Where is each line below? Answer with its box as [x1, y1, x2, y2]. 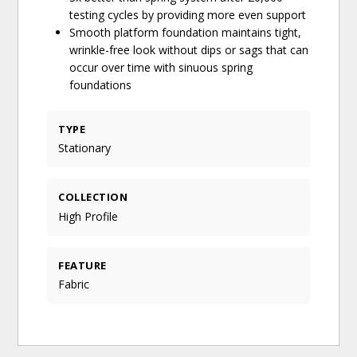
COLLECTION [58, 190, 128, 205]
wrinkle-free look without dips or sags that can [69, 42, 309, 58]
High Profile [58, 208, 119, 224]
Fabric [58, 276, 90, 292]
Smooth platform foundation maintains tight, [69, 25, 302, 41]
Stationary [58, 140, 112, 156]
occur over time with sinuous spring [69, 60, 253, 76]
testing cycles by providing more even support [69, 7, 307, 23]
